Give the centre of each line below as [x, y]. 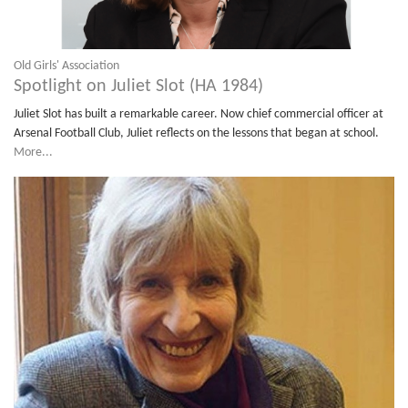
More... [33, 152]
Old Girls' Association [66, 66]
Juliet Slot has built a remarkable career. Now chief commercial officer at [199, 114]
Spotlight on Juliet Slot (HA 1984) [138, 86]
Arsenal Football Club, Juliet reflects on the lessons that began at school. [196, 133]
